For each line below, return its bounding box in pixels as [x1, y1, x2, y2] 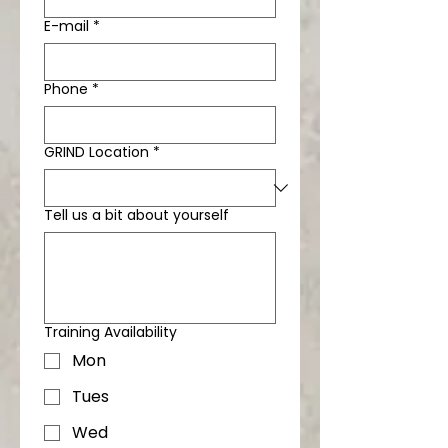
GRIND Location [44, 142, 149, 162]
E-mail [44, 16, 89, 36]
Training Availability [44, 322, 177, 342]
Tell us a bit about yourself [44, 205, 229, 225]
